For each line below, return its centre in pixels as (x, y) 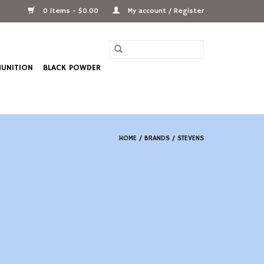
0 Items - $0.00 (71, 11)
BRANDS (157, 138)
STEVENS (191, 138)
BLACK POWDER (72, 68)
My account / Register (165, 11)
